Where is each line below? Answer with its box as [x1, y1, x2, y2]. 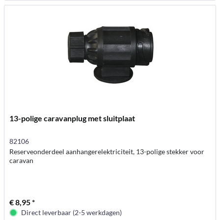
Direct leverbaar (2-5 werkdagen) [21, 208, 122, 217]
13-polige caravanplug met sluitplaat [9, 113, 136, 123]
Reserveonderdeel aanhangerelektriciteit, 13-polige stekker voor [9, 147, 205, 156]
